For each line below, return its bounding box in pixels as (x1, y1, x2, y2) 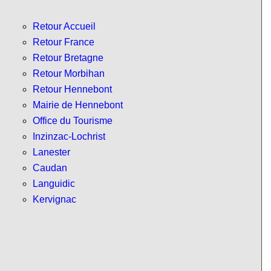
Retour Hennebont (33, 84, 112, 95)
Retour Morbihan (33, 68, 105, 79)
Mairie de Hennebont (33, 100, 123, 111)
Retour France (33, 37, 94, 48)
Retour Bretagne (33, 53, 103, 64)
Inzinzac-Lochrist (33, 131, 105, 142)
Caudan (33, 163, 67, 174)
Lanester (33, 147, 70, 158)
